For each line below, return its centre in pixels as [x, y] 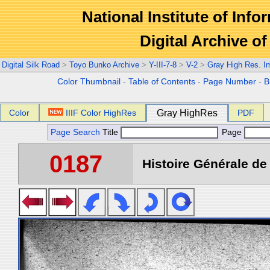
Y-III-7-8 [163, 65]
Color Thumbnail [89, 82]
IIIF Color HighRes [101, 113]
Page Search [75, 132]
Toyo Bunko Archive [104, 65]
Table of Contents [162, 82]
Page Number [230, 82]
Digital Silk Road [31, 65]
